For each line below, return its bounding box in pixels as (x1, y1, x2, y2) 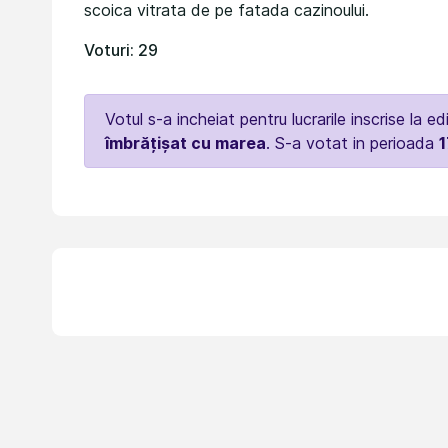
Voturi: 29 (84, 39, 158, 60)
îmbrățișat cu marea (105, 132, 266, 153)
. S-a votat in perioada (266, 132, 439, 153)
